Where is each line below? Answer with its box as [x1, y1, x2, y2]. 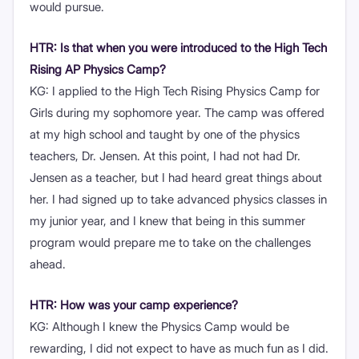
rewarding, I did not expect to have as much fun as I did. [30, 340, 329, 356]
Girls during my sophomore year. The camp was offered [30, 104, 325, 120]
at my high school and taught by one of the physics [30, 126, 300, 142]
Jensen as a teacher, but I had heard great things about [30, 169, 322, 185]
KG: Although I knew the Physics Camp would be [30, 318, 289, 334]
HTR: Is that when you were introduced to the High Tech [30, 39, 327, 55]
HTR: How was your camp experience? [30, 296, 238, 313]
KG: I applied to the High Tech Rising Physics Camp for [30, 83, 320, 99]
